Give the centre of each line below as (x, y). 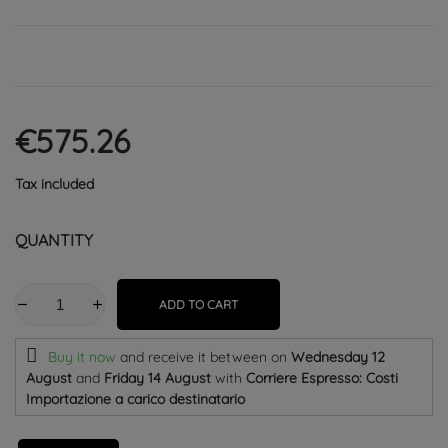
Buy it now (84, 356)
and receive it (165, 356)
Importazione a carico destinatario (135, 398)
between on (250, 356)
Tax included (54, 183)
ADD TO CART (198, 304)
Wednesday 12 (338, 356)
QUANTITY (54, 239)
